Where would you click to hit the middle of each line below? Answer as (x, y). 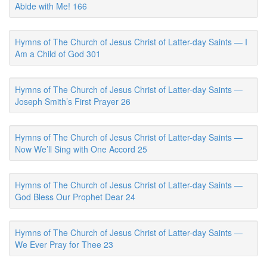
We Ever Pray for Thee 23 (64, 244)
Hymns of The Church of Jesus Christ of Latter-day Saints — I (131, 42)
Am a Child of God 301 (58, 54)
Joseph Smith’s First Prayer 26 (73, 101)
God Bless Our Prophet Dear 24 (75, 197)
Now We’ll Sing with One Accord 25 (81, 149)
